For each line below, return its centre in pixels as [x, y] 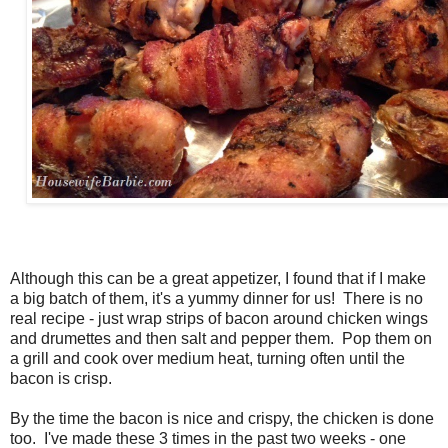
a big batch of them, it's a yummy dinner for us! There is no [216, 298]
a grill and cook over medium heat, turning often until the [207, 358]
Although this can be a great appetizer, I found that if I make [218, 278]
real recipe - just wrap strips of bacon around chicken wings [219, 318]
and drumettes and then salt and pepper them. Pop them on [221, 338]
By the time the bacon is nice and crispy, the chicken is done [222, 418]
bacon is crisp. [61, 378]
